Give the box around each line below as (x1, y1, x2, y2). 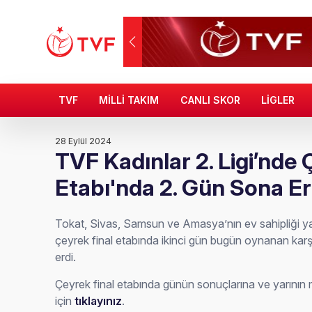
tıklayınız (75, 294, 123, 308)
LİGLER (261, 94, 295, 106)
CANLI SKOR (180, 94, 240, 106)
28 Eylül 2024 (55, 136, 112, 146)
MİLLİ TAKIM (99, 94, 159, 106)
